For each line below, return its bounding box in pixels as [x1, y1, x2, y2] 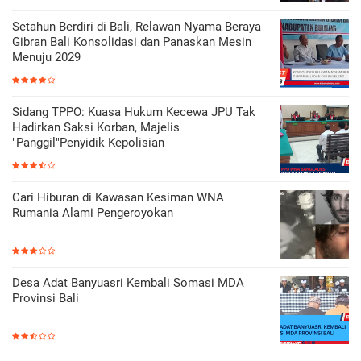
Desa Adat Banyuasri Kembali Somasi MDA [12, 275, 244, 290]
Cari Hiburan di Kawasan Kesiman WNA [12, 189, 224, 205]
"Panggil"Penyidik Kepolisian [12, 135, 164, 150]
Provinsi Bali [12, 290, 79, 305]
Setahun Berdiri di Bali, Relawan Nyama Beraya [12, 19, 261, 34]
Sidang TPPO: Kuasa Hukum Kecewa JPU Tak [12, 104, 255, 119]
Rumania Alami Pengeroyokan [12, 205, 173, 220]
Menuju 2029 [12, 49, 81, 64]
